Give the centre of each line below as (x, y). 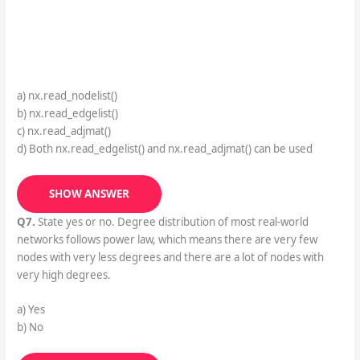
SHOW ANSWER (89, 193)
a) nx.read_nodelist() (67, 96)
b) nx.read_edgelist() (67, 114)
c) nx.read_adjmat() (63, 131)
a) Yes (31, 310)
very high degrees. (63, 274)
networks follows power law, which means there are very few (167, 239)
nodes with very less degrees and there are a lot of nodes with (170, 257)
